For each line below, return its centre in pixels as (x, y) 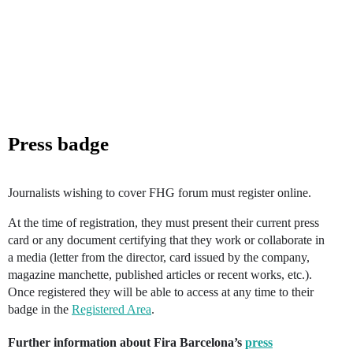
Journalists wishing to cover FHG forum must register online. (160, 192)
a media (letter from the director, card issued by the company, (159, 257)
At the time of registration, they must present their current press (163, 222)
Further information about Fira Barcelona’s (126, 342)
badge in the (40, 309)
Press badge (58, 143)
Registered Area (111, 309)
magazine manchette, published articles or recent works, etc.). (160, 274)
